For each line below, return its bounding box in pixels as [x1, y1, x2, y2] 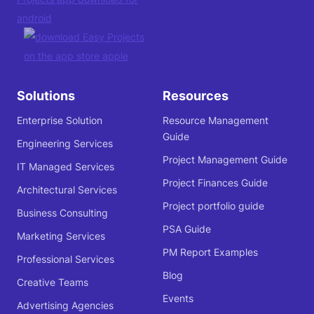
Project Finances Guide [162, 177, 268, 189]
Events [162, 292, 193, 305]
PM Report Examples [162, 246, 258, 259]
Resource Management [162, 114, 268, 127]
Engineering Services [17, 137, 113, 150]
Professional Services [17, 253, 114, 266]
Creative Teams [17, 276, 88, 289]
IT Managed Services [17, 161, 114, 173]
